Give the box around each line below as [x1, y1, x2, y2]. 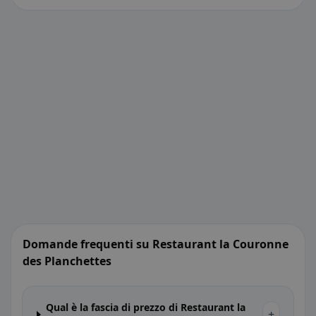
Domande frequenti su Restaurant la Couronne [23, 236, 288, 252]
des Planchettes [23, 253, 111, 269]
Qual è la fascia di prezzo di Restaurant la [46, 300, 246, 314]
